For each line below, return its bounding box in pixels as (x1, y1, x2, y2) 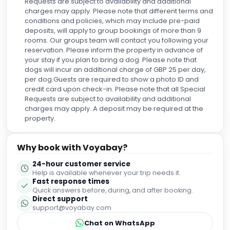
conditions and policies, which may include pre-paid (25, 16, 200, 26)
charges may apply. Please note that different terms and (25, 6, 213, 16)
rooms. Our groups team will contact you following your (25, 35, 208, 45)
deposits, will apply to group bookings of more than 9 (25, 26, 201, 35)
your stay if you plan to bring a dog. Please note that (25, 55, 197, 65)
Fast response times (32, 177, 109, 186)
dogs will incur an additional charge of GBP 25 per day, (25, 65, 206, 74)
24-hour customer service (32, 159, 130, 169)
